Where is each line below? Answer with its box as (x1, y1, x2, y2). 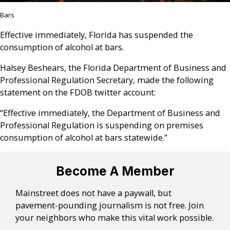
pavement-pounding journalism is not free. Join (15, 199, 204, 211)
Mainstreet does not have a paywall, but (15, 187, 172, 199)
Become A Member (55, 163, 175, 179)
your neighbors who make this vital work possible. (15, 212, 214, 223)
